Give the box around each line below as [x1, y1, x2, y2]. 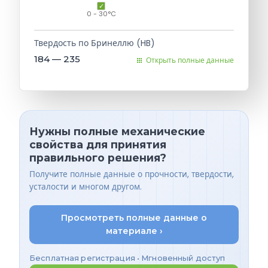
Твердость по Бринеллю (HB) [34, 37, 155, 50]
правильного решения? [29, 151, 166, 164]
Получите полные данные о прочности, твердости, [29, 169, 234, 181]
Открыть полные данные [146, 55, 234, 66]
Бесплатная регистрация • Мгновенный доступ [29, 254, 226, 263]
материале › [105, 226, 163, 237]
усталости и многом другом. [29, 181, 142, 193]
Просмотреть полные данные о [61, 212, 207, 224]
